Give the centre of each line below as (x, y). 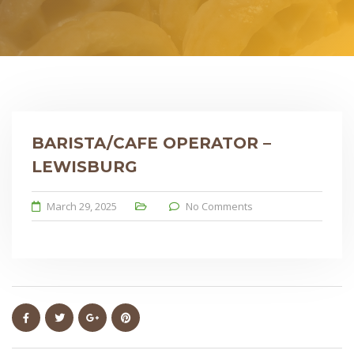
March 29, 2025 (82, 206)
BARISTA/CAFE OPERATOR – (151, 143)
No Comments (219, 206)
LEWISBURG (85, 167)
